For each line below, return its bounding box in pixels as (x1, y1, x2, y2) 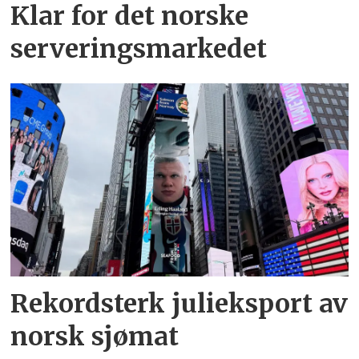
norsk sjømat (10, 320, 179, 353)
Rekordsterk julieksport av (10, 287, 349, 320)
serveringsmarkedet (10, 32, 268, 65)
